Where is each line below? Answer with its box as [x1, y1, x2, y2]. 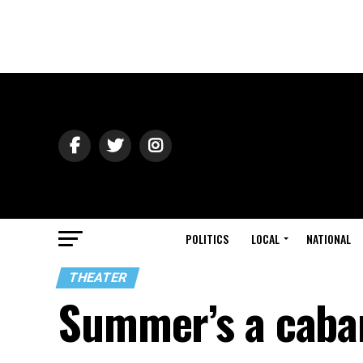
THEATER [66, 270, 129, 285]
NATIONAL [306, 230, 351, 247]
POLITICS [186, 230, 228, 247]
